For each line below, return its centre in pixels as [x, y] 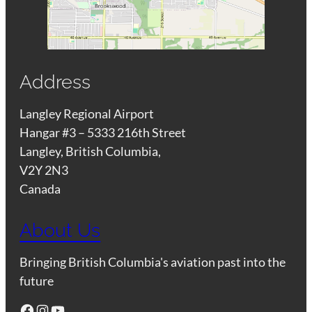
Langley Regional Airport [87, 113]
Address [55, 81]
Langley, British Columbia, [92, 151]
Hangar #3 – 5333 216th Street [103, 132]
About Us [60, 231]
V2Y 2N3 [44, 170]
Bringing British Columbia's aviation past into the [153, 262]
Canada [40, 188]
